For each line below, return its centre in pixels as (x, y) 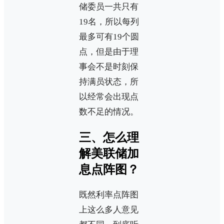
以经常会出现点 (109, 97)
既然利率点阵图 (109, 195)
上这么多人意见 (109, 210)
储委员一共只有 (109, 7)
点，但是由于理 (109, 52)
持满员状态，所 (109, 82)
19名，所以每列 (109, 22)
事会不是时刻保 (109, 67)
